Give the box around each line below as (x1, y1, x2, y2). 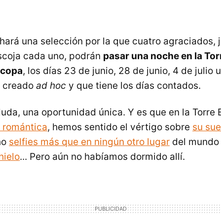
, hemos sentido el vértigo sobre (47, 121, 192, 133)
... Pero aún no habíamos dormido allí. (20, 151, 185, 163)
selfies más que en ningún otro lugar (9, 136, 170, 148)
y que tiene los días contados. (66, 80, 201, 92)
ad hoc (36, 80, 66, 92)
